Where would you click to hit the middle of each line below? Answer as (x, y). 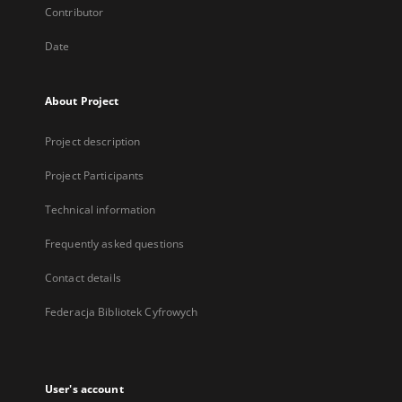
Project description (93, 141)
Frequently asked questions (115, 244)
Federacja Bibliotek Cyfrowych (122, 312)
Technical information (100, 210)
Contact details (83, 278)
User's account (84, 389)
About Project (82, 101)
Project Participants (95, 175)
